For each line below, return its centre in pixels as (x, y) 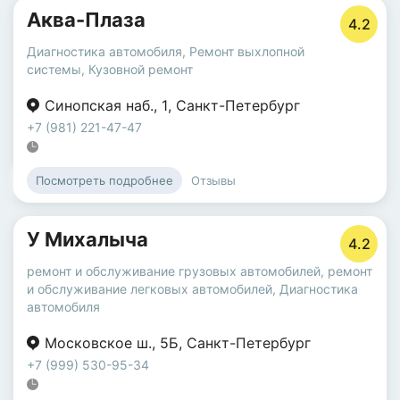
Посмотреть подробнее (104, 180)
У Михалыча (87, 239)
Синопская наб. (99, 105)
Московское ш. (98, 343)
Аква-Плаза (86, 20)
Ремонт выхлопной (247, 51)
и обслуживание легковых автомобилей (150, 289)
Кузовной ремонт (141, 69)
